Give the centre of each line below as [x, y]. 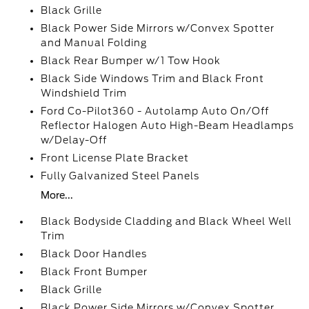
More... [57, 195]
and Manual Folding [94, 43]
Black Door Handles [94, 254]
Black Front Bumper [94, 272]
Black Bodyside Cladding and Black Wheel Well [167, 221]
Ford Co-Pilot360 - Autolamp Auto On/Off [155, 111]
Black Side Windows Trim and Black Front [153, 79]
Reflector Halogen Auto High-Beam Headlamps [168, 126]
